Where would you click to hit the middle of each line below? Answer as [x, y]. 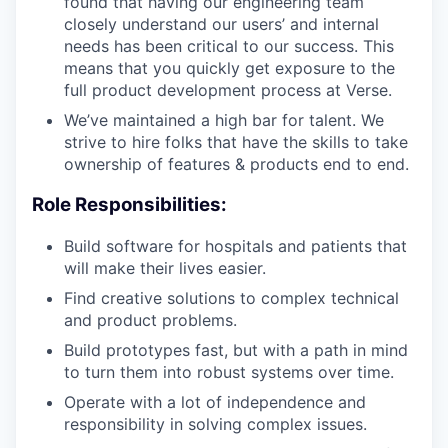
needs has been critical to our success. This [229, 46]
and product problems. [150, 319]
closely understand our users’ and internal [221, 24]
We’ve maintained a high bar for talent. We [224, 120]
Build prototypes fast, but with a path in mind [236, 349]
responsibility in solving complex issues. [215, 423]
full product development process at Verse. [228, 90]
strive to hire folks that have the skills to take [236, 142]
